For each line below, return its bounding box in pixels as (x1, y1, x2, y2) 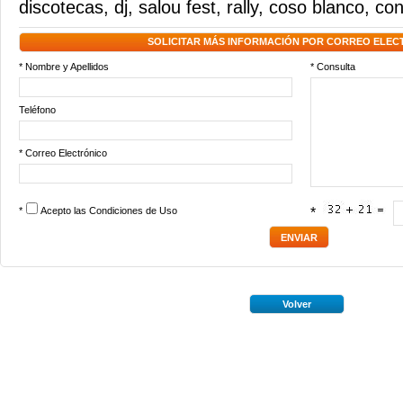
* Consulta (310, 61, 355, 72)
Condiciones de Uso (89, 205, 177, 216)
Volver (282, 299, 311, 309)
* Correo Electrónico (19, 148, 107, 158)
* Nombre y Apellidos (19, 61, 109, 72)
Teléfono (19, 104, 56, 115)
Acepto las (40, 205, 89, 216)
